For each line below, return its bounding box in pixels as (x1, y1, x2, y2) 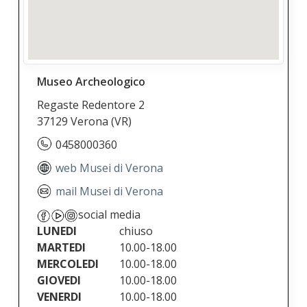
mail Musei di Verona (56, 184, 164, 199)
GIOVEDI (37, 273, 82, 288)
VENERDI (37, 289, 82, 304)
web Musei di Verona (56, 160, 164, 175)
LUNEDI (37, 223, 77, 238)
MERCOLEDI (37, 256, 99, 271)
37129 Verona (37, 114, 112, 129)
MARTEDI (37, 240, 86, 255)
